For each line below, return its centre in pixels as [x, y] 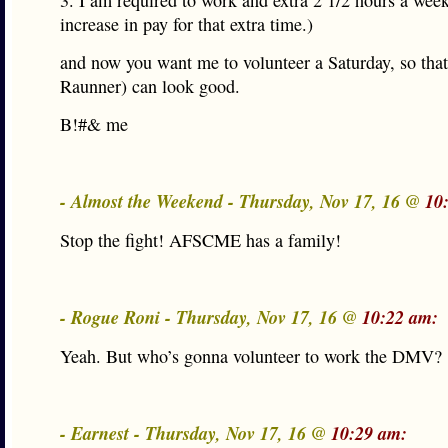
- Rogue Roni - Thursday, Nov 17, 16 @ [211, 317]
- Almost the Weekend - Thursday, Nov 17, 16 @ [242, 201]
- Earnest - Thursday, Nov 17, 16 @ [195, 433]
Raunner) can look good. [150, 86]
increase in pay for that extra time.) [186, 24]
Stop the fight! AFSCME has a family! [200, 240]
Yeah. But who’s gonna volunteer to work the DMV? [251, 356]
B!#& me [94, 124]
